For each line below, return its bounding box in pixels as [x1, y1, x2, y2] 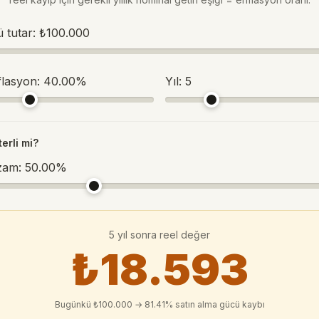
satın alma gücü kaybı [172, 299, 265, 310]
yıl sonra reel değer [115, 229, 210, 241]
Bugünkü [54, 299, 93, 310]
